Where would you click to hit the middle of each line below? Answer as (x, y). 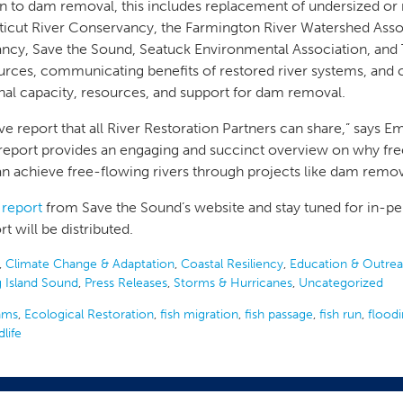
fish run (340, 314)
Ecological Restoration (89, 314)
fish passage (279, 314)
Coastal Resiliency (232, 264)
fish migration (199, 314)
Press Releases (126, 283)
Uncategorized (341, 283)
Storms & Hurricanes (233, 283)
